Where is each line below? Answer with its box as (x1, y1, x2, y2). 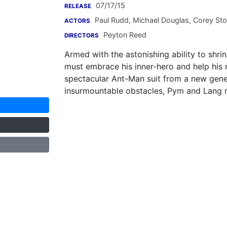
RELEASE (64, 3, 91, 10)
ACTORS (64, 17, 90, 24)
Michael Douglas (131, 16, 189, 24)
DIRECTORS (64, 32, 99, 39)
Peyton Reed (103, 30, 146, 39)
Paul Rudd (95, 16, 129, 24)
